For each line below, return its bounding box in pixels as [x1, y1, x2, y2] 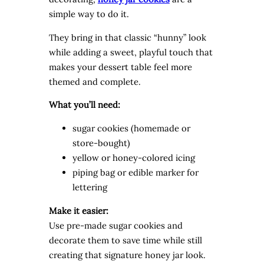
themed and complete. [48, 75, 141, 87]
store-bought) [72, 137, 130, 149]
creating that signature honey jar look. [48, 249, 206, 260]
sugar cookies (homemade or [72, 123, 190, 134]
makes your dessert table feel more [48, 61, 192, 72]
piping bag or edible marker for [72, 167, 199, 179]
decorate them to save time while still [48, 234, 202, 246]
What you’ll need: [48, 99, 120, 111]
